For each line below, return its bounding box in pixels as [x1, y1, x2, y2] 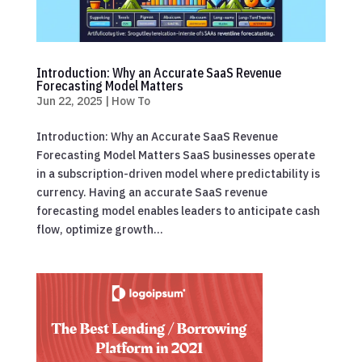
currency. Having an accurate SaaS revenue [36, 185, 267, 200]
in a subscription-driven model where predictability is [36, 166, 320, 182]
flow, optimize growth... [36, 222, 163, 238]
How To [111, 94, 150, 109]
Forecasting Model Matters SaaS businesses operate [36, 148, 315, 163]
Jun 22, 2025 [36, 94, 103, 109]
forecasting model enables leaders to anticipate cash [36, 204, 320, 219]
